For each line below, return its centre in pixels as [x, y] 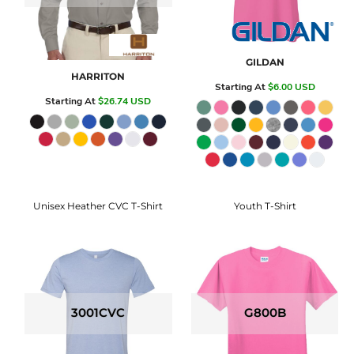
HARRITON [98, 76]
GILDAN [265, 62]
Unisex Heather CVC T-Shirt [98, 206]
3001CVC [98, 313]
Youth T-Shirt [265, 206]
